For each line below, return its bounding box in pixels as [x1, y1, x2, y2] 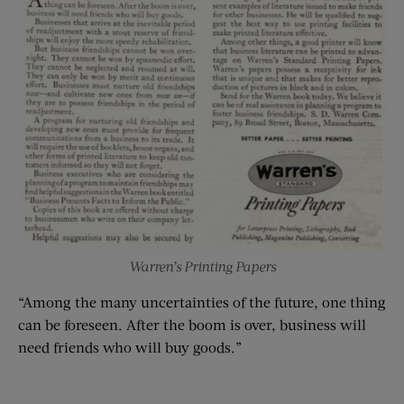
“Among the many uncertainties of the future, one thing [18, 292, 386, 310]
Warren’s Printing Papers [128, 257, 276, 274]
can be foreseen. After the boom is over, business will [18, 315, 366, 333]
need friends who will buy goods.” [18, 337, 242, 355]
